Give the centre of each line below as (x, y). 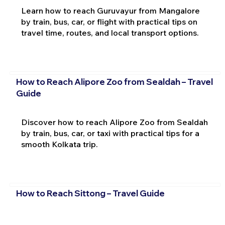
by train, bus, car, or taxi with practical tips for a (110, 133)
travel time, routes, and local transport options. (110, 33)
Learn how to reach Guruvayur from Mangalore (110, 11)
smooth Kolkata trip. (59, 144)
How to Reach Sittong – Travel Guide (90, 193)
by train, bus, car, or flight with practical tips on (109, 22)
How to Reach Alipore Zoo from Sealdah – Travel (114, 81)
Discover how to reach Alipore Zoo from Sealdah (114, 122)
